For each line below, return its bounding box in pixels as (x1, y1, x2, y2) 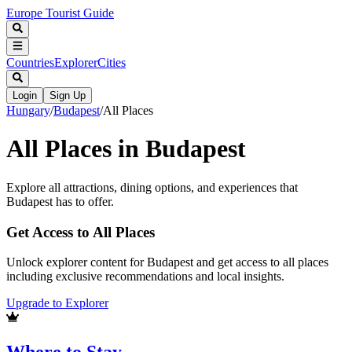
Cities (97, 55, 126, 69)
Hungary (6, 103, 50, 117)
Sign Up (49, 89, 86, 101)
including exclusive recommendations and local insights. (6, 269, 284, 284)
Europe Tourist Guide (6, 6, 114, 20)
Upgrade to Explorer (6, 296, 108, 310)
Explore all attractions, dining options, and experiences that (6, 180, 298, 194)
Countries (6, 55, 54, 69)
